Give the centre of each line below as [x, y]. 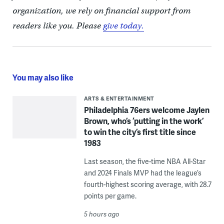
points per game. [110, 196]
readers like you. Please [57, 26]
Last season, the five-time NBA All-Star [144, 161]
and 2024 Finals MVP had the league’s [142, 173]
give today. [123, 26]
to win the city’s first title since [140, 132]
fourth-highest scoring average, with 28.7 [147, 184]
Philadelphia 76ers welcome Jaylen [146, 110]
